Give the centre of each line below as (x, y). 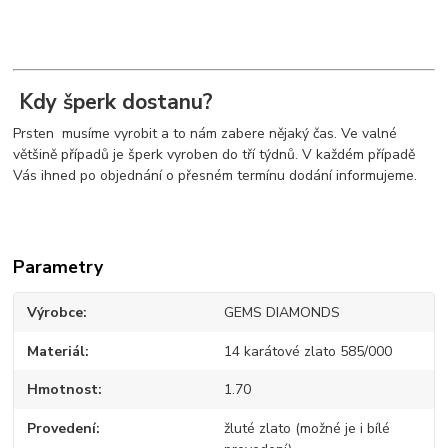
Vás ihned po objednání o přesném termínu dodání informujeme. (215, 176)
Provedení (62, 428)
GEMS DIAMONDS (281, 313)
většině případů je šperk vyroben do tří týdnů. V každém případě (214, 155)
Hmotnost (63, 390)
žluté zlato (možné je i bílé (306, 428)
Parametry (58, 267)
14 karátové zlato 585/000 (307, 351)
